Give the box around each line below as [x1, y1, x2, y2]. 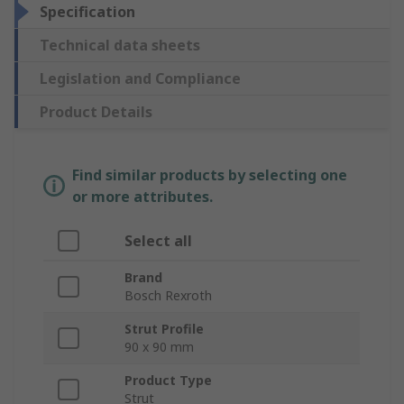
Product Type [124, 372, 212, 390]
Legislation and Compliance [40, 69, 241, 89]
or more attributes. [72, 187, 213, 207]
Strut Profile [124, 320, 204, 338]
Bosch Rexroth [124, 287, 212, 305]
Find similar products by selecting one [72, 165, 347, 186]
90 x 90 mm [124, 338, 194, 356]
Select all [124, 231, 192, 252]
